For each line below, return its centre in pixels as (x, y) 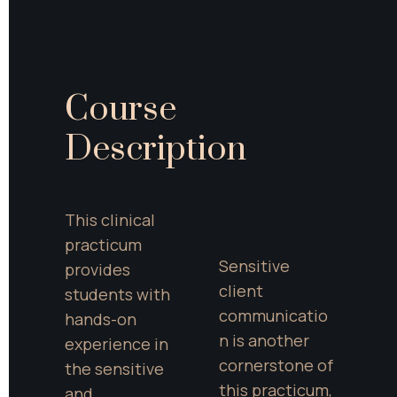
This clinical (110, 219)
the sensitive (114, 368)
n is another (264, 340)
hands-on (101, 319)
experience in (117, 343)
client (241, 291)
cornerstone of (276, 365)
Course (121, 109)
